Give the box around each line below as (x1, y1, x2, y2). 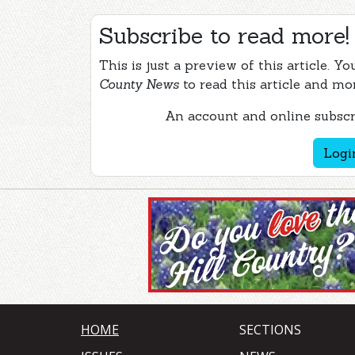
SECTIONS (239, 321, 301, 338)
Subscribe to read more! (99, 21, 349, 51)
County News (99, 76, 179, 93)
